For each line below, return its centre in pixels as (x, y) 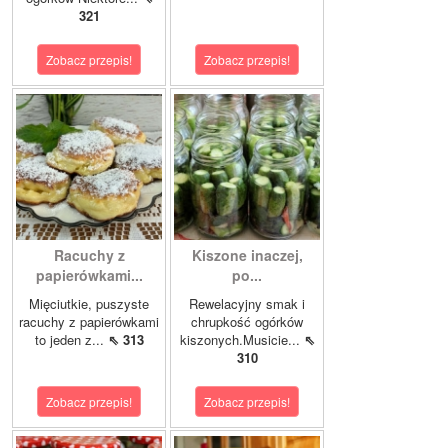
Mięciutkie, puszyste (89, 304)
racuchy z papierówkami (89, 322)
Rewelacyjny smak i (247, 304)
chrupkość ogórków (247, 322)
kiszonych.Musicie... (241, 340)
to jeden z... (71, 340)
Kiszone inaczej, (247, 255)
